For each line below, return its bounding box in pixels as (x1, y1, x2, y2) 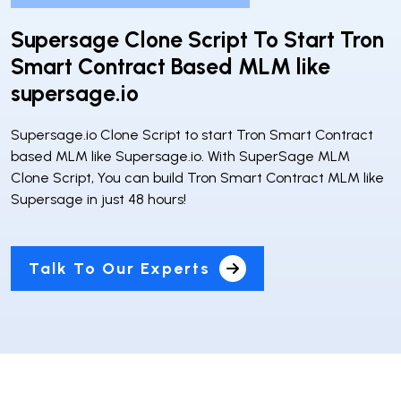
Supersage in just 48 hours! (11, 191, 186, 209)
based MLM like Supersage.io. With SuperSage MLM (11, 148, 350, 166)
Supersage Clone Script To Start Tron (11, 26, 384, 54)
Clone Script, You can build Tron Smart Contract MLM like (11, 169, 384, 187)
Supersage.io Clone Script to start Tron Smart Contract (11, 126, 373, 144)
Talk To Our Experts (29, 258, 210, 278)
